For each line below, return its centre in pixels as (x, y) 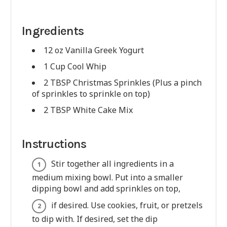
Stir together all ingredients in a (112, 164)
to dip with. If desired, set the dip (95, 219)
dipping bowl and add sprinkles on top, (106, 189)
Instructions (54, 144)
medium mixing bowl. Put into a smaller (107, 178)
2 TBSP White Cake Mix (88, 110)
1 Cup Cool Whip (75, 67)
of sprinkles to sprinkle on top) (91, 94)
